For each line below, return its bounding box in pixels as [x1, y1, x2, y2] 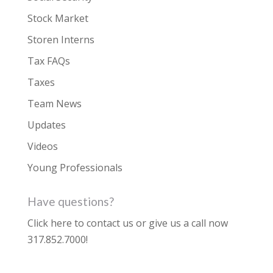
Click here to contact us [27, 216, 133, 230]
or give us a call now [133, 216, 228, 230]
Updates [27, 118, 66, 132]
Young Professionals [27, 161, 122, 174]
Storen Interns [27, 33, 94, 46]
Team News [27, 97, 82, 110]
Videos [27, 140, 58, 153]
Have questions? [27, 194, 114, 208]
